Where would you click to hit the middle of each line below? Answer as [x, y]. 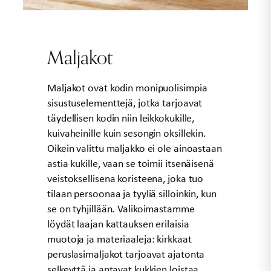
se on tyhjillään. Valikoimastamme [121, 209]
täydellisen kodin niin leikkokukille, [121, 118]
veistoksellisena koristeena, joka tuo [126, 179]
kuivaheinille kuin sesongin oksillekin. [127, 133]
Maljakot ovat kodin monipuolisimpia [127, 88]
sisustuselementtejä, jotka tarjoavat [125, 103]
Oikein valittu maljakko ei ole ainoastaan [135, 149]
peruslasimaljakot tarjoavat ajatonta [126, 254]
